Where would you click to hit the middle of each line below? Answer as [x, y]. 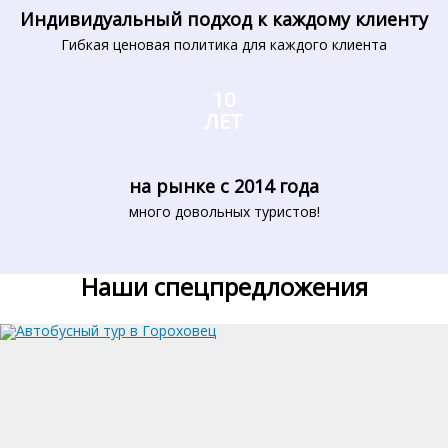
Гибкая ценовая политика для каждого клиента [224, 44]
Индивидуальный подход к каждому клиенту [224, 18]
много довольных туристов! [224, 211]
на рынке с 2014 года [224, 185]
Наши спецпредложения [224, 286]
